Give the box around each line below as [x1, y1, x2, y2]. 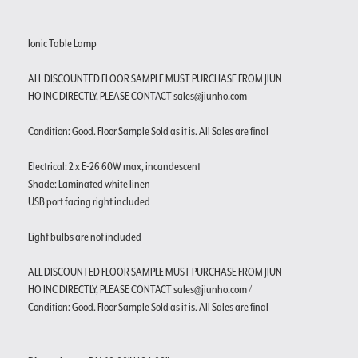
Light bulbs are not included [28, 229, 141, 243]
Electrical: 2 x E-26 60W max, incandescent [28, 159, 201, 173]
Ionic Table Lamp [28, 36, 97, 50]
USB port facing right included [28, 194, 150, 208]
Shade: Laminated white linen [28, 177, 150, 190]
